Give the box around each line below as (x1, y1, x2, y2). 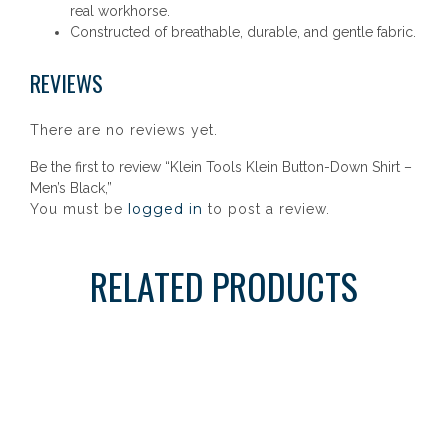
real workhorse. (70, 3, 170, 19)
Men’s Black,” (30, 180, 112, 196)
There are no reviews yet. (30, 122, 218, 138)
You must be (30, 201, 128, 217)
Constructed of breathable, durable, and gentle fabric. (70, 24, 416, 40)
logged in (128, 200, 203, 218)
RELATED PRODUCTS (90, 259, 358, 312)
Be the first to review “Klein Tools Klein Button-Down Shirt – (30, 159, 412, 175)
